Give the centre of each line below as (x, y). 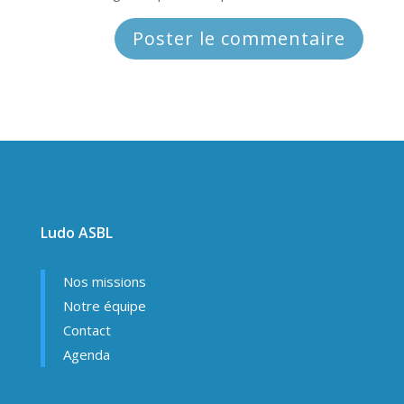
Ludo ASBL (76, 233)
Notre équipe (104, 306)
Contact (87, 331)
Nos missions (104, 282)
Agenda (86, 355)
